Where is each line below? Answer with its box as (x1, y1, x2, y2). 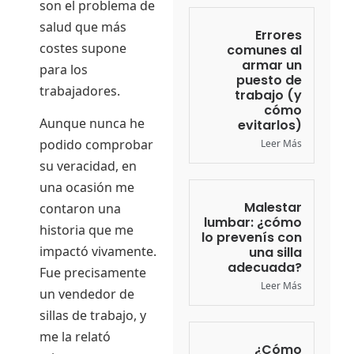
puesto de (236, 70, 302, 89)
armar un (242, 55, 302, 74)
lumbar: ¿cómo (204, 213, 302, 232)
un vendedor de (40, 284, 134, 303)
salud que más (40, 17, 126, 36)
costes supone (40, 39, 126, 57)
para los (40, 60, 88, 78)
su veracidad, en (40, 156, 137, 175)
